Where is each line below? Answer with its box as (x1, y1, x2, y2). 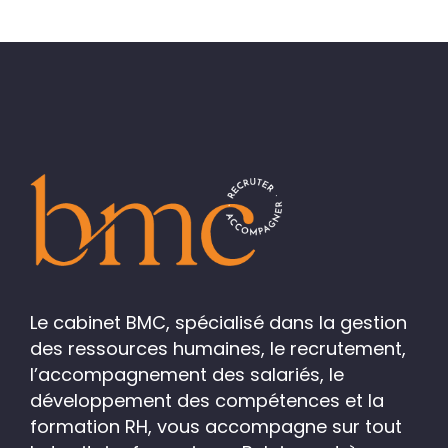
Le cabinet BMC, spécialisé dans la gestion (30, 309, 407, 335)
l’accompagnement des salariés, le (30, 361, 344, 387)
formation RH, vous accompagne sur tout (30, 413, 402, 439)
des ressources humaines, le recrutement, (30, 335, 406, 361)
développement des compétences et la (30, 387, 384, 413)
